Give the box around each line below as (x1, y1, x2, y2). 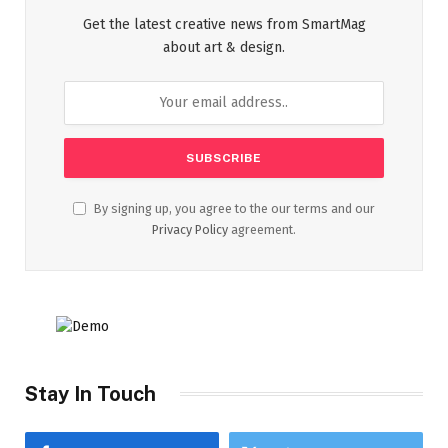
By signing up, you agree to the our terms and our (91, 200, 375, 216)
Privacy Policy (152, 221, 228, 237)
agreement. (228, 221, 296, 237)
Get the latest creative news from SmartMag (82, 15, 366, 33)
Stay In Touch (25, 381, 156, 406)
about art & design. (163, 38, 285, 56)
